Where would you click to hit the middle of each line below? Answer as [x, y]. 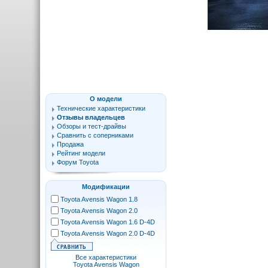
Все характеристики [106, 257]
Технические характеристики [101, 108]
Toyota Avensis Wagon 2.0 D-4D [108, 233]
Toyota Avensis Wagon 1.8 [99, 199]
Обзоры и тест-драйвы [92, 126]
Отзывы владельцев [91, 117]
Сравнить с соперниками [95, 135]
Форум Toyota [78, 162]
